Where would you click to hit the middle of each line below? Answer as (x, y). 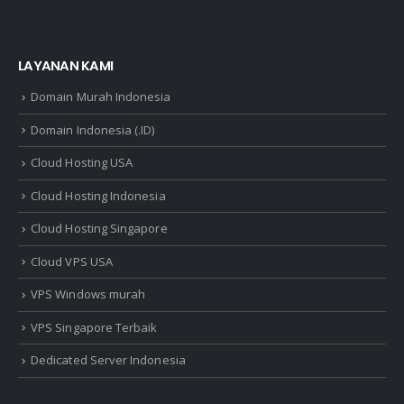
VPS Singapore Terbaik (94, 327)
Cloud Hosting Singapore (99, 229)
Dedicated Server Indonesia (108, 360)
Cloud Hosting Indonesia (98, 195)
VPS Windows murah (88, 294)
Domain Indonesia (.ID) (93, 129)
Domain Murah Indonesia (101, 96)
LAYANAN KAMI (66, 66)
